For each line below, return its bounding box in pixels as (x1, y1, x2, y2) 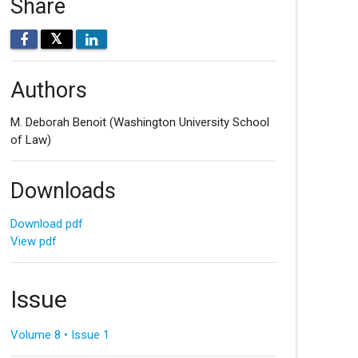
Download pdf (10, 216, 83, 231)
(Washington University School (109, 114, 269, 129)
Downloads (10, 177, 116, 204)
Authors (10, 78, 87, 104)
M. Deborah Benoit (10, 114, 109, 129)
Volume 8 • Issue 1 (10, 328, 109, 343)
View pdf (10, 233, 57, 249)
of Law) (10, 132, 51, 147)
